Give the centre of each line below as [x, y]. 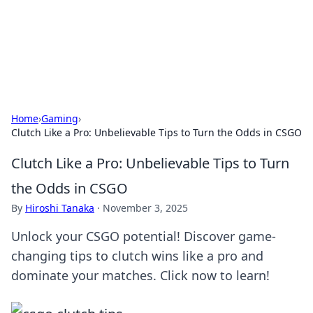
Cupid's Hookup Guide [98, 28]
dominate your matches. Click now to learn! [140, 275]
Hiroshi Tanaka [60, 208]
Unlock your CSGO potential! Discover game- [144, 236]
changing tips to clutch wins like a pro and [137, 256]
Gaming [60, 118]
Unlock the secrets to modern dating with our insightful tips [152, 46]
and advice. [38, 60]
